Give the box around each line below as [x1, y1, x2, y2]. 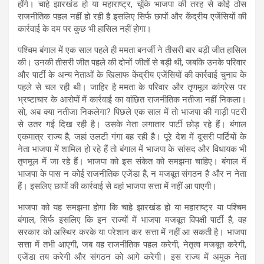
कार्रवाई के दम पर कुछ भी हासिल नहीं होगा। [18, 23, 151, 34]
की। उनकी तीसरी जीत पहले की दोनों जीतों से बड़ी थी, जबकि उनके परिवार [18, 57, 246, 68]
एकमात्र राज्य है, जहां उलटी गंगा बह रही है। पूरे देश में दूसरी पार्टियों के [18, 131, 246, 142]
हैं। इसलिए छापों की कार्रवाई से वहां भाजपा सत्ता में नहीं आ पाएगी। [18, 180, 217, 192]
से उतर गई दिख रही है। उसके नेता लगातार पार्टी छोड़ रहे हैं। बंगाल [18, 118, 246, 130]
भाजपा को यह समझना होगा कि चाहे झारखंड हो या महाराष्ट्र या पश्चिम [18, 202, 246, 213]
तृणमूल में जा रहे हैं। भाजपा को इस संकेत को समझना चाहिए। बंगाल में [18, 156, 246, 167]
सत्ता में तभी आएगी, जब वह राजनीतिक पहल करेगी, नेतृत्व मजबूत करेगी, [18, 239, 246, 250]
